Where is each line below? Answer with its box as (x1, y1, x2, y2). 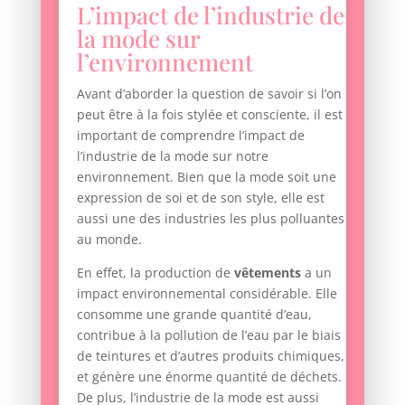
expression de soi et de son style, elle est (76, 188, 325, 206)
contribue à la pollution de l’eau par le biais (76, 325, 341, 344)
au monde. (76, 230, 142, 248)
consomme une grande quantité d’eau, (76, 305, 312, 323)
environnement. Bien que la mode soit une (76, 167, 336, 185)
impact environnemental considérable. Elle (76, 284, 337, 302)
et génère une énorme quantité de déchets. (76, 367, 342, 385)
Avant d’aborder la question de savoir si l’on (76, 84, 342, 102)
